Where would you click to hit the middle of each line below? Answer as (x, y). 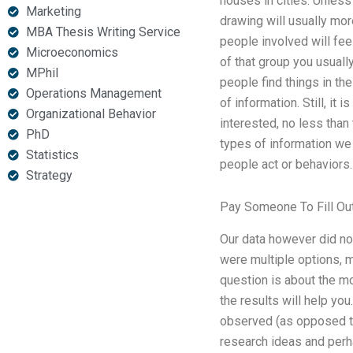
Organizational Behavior (91, 114)
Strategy (49, 175)
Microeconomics (72, 52)
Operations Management (93, 93)
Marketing (53, 11)
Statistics (52, 155)
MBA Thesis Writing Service (103, 32)
